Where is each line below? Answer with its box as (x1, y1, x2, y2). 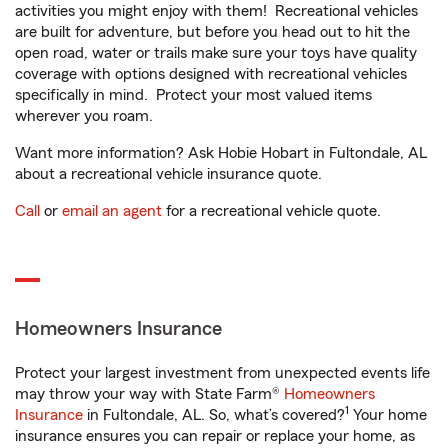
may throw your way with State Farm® (15, 386, 284, 402)
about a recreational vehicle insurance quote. (15, 166, 322, 182)
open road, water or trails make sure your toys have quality (15, 45, 417, 61)
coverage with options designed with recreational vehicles (15, 66, 407, 82)
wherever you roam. (15, 108, 153, 124)
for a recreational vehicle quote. (162, 203, 381, 219)
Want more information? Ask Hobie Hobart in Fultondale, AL (15, 145, 427, 161)
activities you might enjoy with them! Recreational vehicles (15, 3, 418, 19)
